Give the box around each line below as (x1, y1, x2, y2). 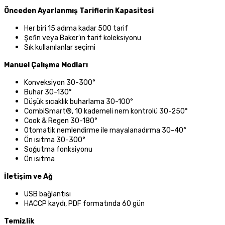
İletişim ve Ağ (4, 172, 53, 181)
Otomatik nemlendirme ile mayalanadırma (24, 126, 162, 135)
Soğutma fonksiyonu (24, 145, 92, 154)
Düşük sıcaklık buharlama (24, 97, 106, 106)
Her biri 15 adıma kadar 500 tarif (24, 24, 128, 33)
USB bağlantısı (24, 190, 71, 199)
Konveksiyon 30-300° (24, 78, 95, 87)
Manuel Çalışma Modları (4, 61, 88, 70)
